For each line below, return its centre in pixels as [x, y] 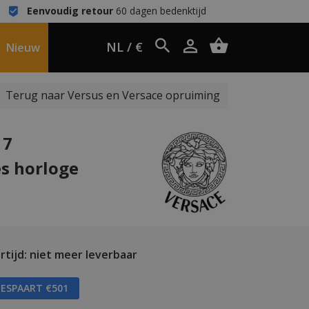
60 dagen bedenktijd [159, 11]
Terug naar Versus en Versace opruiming [113, 95]
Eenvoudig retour [70, 11]
